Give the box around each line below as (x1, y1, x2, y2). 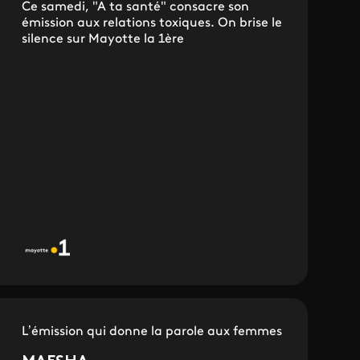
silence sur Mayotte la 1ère (21, 33, 184, 47)
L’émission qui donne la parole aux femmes (21, 325, 282, 338)
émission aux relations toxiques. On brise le (21, 17, 282, 31)
